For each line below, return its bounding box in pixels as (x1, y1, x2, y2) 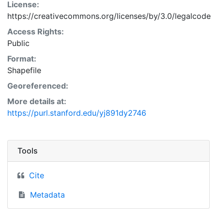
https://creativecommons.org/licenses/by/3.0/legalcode (7, 11, 211, 21)
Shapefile (7, 65, 41, 75)
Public (7, 38, 30, 48)
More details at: (7, 96, 66, 106)
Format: (7, 53, 36, 63)
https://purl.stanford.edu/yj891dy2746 (7, 108, 146, 118)
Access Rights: (7, 26, 64, 36)
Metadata (30, 189, 65, 200)
